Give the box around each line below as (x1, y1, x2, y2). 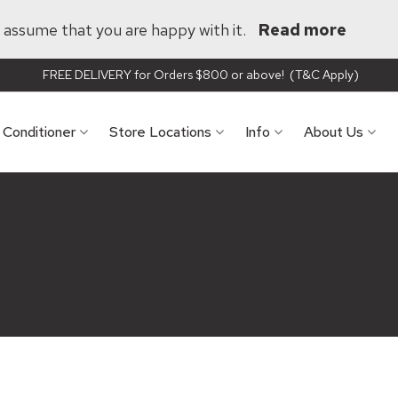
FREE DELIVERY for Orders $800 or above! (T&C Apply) (39, 67, 359, 83)
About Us (304, 123, 363, 141)
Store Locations (109, 123, 211, 141)
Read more (259, 19, 346, 40)
